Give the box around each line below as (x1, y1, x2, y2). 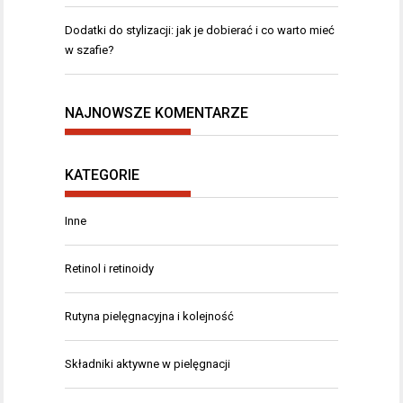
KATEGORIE (65, 166, 139, 184)
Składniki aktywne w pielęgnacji (65, 356, 230, 371)
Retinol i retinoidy (65, 261, 154, 275)
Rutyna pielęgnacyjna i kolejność (65, 309, 234, 323)
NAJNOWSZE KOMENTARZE (65, 104, 248, 122)
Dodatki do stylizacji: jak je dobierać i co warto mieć (65, 22, 335, 37)
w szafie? (65, 42, 114, 57)
